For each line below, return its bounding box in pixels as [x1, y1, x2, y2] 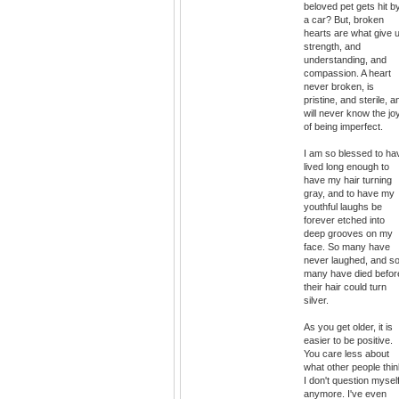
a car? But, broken [304, 14, 384, 26]
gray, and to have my [304, 188, 395, 199]
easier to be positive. [304, 335, 393, 346]
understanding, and [304, 54, 387, 66]
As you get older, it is [304, 322, 393, 333]
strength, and [304, 41, 361, 53]
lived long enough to [304, 161, 389, 173]
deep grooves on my [304, 228, 393, 240]
